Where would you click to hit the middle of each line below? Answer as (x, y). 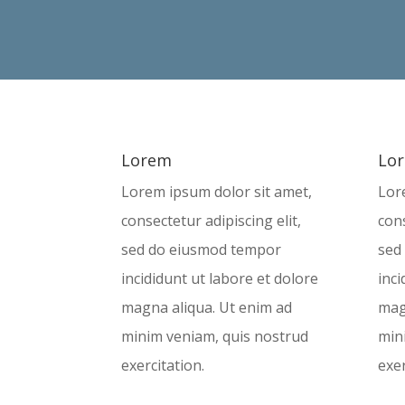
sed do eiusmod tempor (202, 250)
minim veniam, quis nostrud (215, 337)
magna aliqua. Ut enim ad (207, 308)
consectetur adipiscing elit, (212, 221)
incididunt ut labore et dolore (220, 279)
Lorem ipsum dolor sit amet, (217, 192)
